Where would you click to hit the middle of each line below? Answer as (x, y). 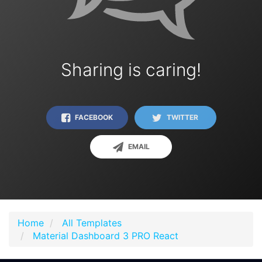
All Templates (92, 223)
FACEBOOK (93, 117)
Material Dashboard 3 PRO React (106, 235)
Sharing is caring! (131, 69)
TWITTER (182, 117)
